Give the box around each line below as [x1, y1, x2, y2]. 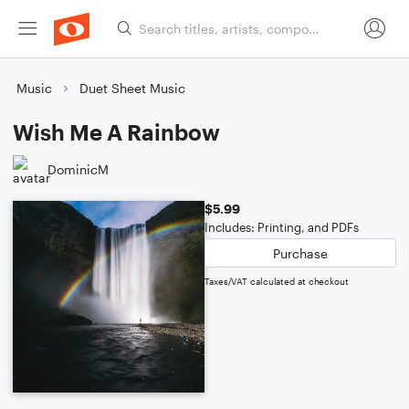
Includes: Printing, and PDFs [204, 220, 359, 235]
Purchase [273, 245, 328, 261]
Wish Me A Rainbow [13, 119, 220, 145]
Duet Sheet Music [79, 80, 185, 96]
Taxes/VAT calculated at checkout [204, 276, 349, 287]
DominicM [47, 161, 109, 177]
